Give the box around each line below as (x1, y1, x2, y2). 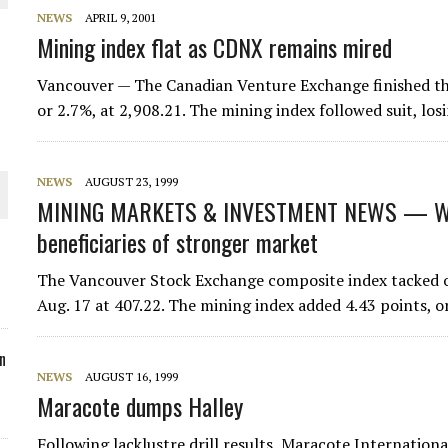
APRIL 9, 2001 (85, 10, 157, 25)
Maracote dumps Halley (37, 388, 244, 424)
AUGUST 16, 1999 (85, 369, 179, 384)
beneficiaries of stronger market (37, 224, 319, 260)
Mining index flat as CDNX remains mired (37, 29, 393, 65)
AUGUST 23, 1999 (85, 174, 179, 189)
